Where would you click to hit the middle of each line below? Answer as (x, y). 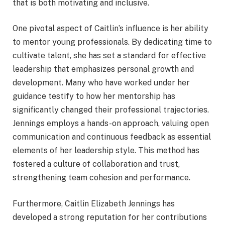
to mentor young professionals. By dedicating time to (112, 42)
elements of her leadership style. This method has (106, 151)
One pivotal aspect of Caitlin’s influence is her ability (110, 29)
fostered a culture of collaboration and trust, (96, 164)
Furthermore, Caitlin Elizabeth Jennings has (94, 203)
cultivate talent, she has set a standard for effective (109, 56)
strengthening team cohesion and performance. (101, 178)
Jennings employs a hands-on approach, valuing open (111, 124)
